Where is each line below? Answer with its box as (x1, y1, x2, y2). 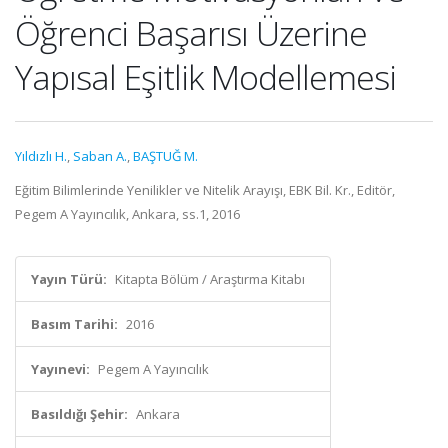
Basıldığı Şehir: (31, 405, 128, 423)
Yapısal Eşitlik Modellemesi (15, 54, 396, 100)
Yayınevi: (31, 360, 90, 378)
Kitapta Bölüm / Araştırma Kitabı (115, 270, 305, 288)
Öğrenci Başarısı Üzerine (15, 10, 367, 56)
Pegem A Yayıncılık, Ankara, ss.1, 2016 (15, 205, 240, 223)
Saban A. (73, 147, 127, 165)
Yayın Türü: (31, 270, 107, 288)
